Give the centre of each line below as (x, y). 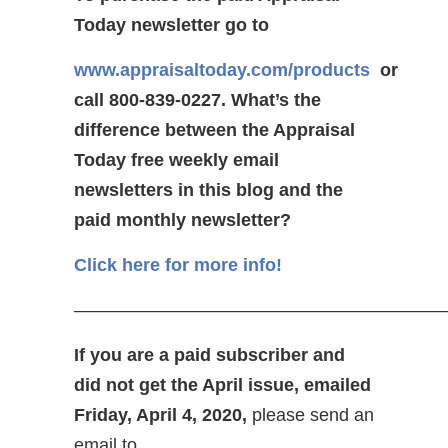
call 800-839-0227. (152, 99)
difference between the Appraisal (214, 129)
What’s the (276, 99)
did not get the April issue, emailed (222, 384)
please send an (313, 414)
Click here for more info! (178, 264)
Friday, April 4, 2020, (163, 414)
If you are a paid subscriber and (209, 354)
